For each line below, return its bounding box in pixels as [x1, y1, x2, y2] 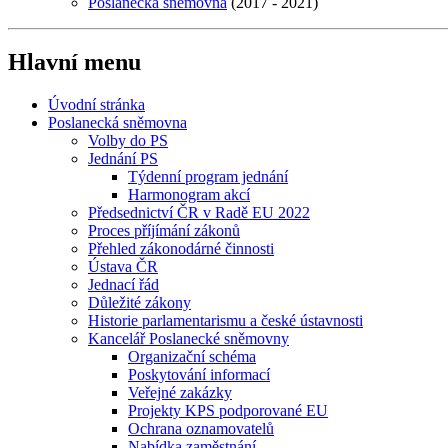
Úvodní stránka [48, 96, 145, 114]
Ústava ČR [88, 258, 158, 276]
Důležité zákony [88, 294, 191, 312]
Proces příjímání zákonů [88, 222, 240, 240]
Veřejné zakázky [128, 384, 232, 402]
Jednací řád [88, 276, 159, 294]
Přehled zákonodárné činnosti [88, 240, 274, 258]
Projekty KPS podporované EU [128, 402, 328, 420]
